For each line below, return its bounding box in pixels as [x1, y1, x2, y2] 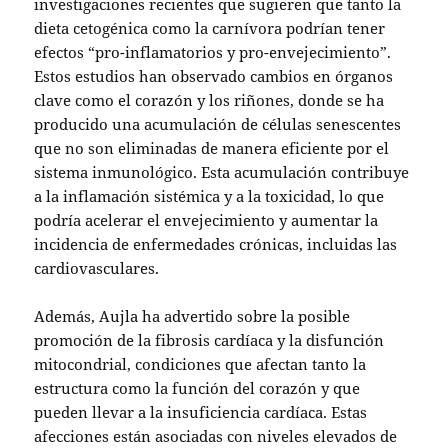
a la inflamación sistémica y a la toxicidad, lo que [34, 186, 385, 206]
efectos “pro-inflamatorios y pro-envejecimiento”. [34, 42, 392, 62]
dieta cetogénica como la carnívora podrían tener [34, 18, 386, 38]
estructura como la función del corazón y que [34, 378, 361, 398]
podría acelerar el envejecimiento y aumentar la [34, 210, 379, 230]
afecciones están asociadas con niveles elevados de [34, 426, 398, 446]
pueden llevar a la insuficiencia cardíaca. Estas [34, 402, 368, 422]
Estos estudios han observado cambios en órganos [34, 66, 394, 86]
